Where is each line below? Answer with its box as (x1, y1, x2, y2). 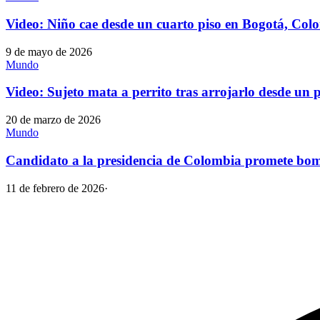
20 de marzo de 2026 (6, 114, 101, 126)
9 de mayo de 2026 (6, 45, 92, 58)
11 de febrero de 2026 (6, 181, 104, 194)
